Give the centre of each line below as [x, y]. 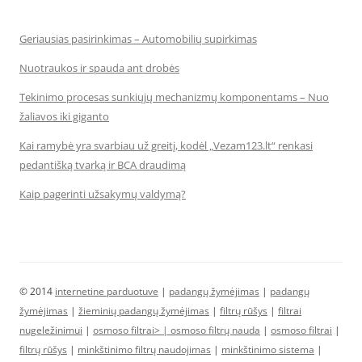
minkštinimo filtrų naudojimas [144, 349]
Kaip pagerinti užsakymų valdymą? [103, 194]
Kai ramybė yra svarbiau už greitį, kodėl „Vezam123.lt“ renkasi [166, 145]
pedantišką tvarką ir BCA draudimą [103, 165]
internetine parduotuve [107, 291]
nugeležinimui [51, 330]
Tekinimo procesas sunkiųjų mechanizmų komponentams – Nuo [174, 97]
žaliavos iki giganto [64, 116]
